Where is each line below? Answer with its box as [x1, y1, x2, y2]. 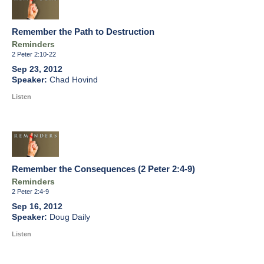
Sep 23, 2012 [12, 65, 62, 74]
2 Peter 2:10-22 [12, 51, 56, 58]
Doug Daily [49, 213, 90, 222]
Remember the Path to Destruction [12, 27, 154, 37]
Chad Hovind [49, 75, 98, 85]
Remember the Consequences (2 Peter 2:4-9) [12, 164, 195, 174]
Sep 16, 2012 [12, 202, 62, 212]
